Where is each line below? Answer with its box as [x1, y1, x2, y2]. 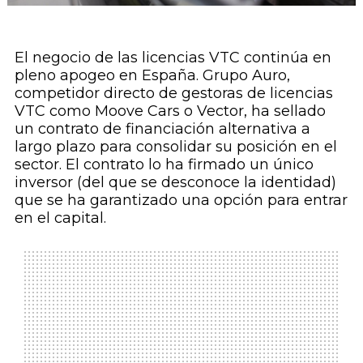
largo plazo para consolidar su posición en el [14, 138, 337, 156]
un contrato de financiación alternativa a [14, 120, 310, 139]
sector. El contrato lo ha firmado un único [14, 156, 314, 174]
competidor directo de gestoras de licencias [14, 84, 333, 103]
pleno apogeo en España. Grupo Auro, [14, 66, 290, 85]
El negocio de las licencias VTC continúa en [14, 49, 331, 67]
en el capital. [14, 209, 106, 228]
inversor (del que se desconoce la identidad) [14, 173, 336, 192]
